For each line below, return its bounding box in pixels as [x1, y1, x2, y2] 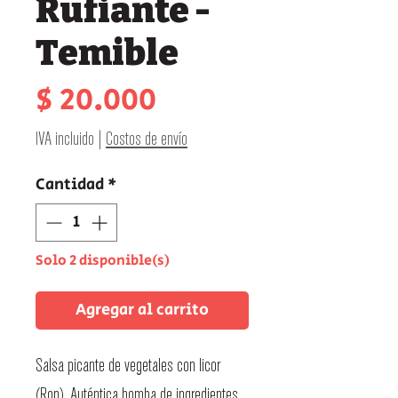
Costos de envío [106, 127, 187, 150]
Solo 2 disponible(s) [36, 250, 170, 271]
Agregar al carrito [76, 298, 209, 322]
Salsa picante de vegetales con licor [36, 354, 220, 377]
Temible [36, 31, 179, 75]
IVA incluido [36, 127, 94, 150]
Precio [155, 76, 246, 122]
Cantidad [36, 172, 104, 196]
